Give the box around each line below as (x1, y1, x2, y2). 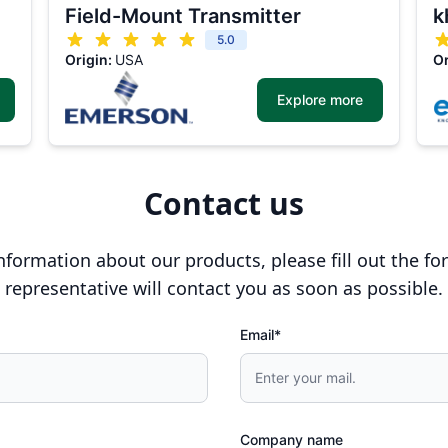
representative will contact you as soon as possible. (5, 276, 443, 300)
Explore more (277, 90, 363, 108)
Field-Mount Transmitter (65, 4, 301, 28)
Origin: (65, 51, 115, 68)
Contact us (144, 183, 304, 224)
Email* (240, 326, 281, 343)
